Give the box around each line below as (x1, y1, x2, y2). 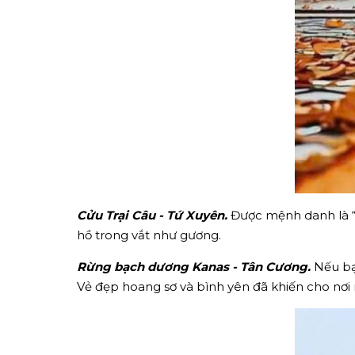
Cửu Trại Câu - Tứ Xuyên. (77, 207, 227, 223)
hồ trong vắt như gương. (77, 227, 221, 242)
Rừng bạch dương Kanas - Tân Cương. (77, 258, 311, 274)
